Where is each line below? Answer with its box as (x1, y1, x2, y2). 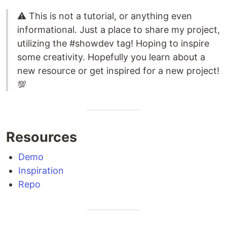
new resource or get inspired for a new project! (17, 65, 219, 77)
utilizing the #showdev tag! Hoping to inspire (17, 38, 209, 49)
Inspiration (18, 165, 64, 176)
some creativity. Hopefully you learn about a (17, 52, 205, 63)
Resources (6, 129, 77, 146)
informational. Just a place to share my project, (17, 24, 220, 35)
